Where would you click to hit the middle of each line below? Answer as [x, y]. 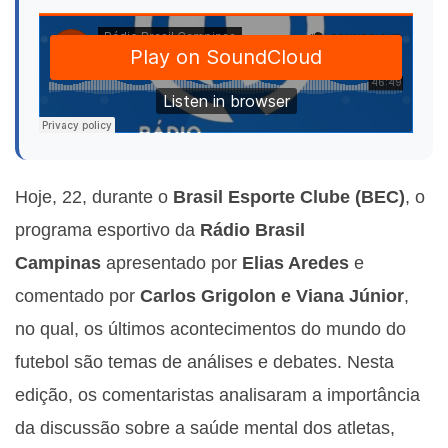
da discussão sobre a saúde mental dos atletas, [205, 427]
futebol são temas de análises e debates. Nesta [204, 361]
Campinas [60, 262]
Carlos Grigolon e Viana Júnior [272, 295]
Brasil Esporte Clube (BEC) [289, 196]
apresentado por [174, 262]
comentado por [77, 295]
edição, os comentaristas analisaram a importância [217, 394]
